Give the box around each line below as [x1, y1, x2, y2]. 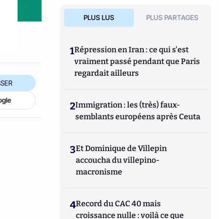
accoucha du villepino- [76, 155, 160, 165]
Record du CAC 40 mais [76, 199, 161, 208]
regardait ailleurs [74, 68, 139, 78]
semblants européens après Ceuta [75, 112, 201, 121]
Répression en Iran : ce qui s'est [74, 45, 189, 54]
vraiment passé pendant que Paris [74, 57, 200, 66]
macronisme [76, 167, 123, 176]
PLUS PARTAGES [146, 13, 199, 22]
